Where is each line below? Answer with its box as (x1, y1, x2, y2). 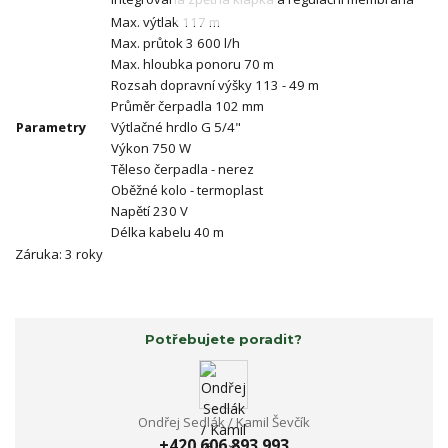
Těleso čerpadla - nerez (111, 160, 254, 179)
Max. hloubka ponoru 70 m (111, 55, 274, 74)
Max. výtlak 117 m (111, 13, 220, 32)
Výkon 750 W (111, 139, 191, 158)
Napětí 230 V (111, 202, 188, 221)
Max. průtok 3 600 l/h (111, 34, 240, 53)
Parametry (16, 118, 86, 137)
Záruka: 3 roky (15, 245, 103, 264)
